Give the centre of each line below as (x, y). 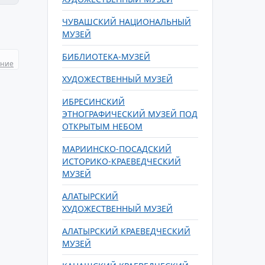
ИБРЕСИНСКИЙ (93, 101)
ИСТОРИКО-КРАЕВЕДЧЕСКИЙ (122, 161)
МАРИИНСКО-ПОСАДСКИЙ (117, 149)
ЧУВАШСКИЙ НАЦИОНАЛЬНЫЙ (127, 22)
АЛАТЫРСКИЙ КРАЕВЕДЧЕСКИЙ (126, 231)
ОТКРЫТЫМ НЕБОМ (102, 126)
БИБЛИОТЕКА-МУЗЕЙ (106, 56)
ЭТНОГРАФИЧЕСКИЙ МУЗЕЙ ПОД (130, 114)
